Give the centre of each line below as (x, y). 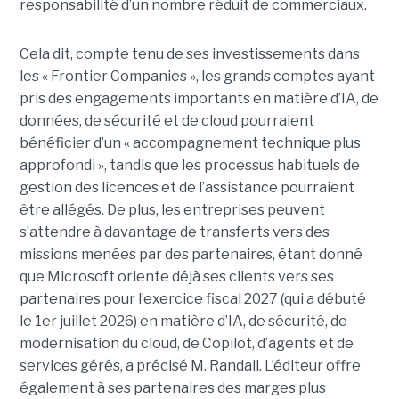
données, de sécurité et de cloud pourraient (167, 120)
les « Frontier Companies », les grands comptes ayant (197, 76)
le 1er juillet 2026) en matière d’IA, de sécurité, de (183, 321)
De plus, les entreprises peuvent (216, 209)
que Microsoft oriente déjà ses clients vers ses (176, 276)
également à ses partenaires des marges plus (172, 387)
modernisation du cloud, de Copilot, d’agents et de (186, 343)
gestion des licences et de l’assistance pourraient (187, 187)
